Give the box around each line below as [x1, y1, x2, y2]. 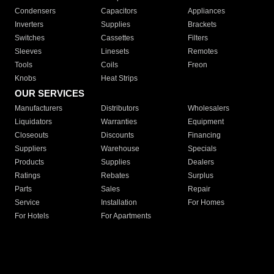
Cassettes [101, 34, 135, 43]
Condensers [15, 7, 56, 16]
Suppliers [15, 144, 46, 154]
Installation [101, 198, 138, 207]
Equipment [187, 117, 224, 127]
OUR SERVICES [15, 88, 84, 99]
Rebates [101, 171, 130, 180]
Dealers [187, 158, 214, 167]
